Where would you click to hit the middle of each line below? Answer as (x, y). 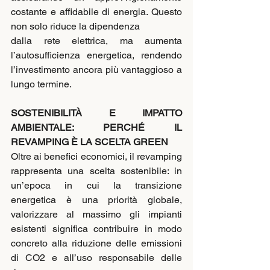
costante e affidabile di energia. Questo (96, 12)
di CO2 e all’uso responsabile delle (96, 258)
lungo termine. (41, 84)
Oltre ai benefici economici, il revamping (96, 157)
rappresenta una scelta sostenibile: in (96, 171)
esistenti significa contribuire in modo (96, 229)
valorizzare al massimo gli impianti (96, 215)
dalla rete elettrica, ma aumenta (96, 41)
